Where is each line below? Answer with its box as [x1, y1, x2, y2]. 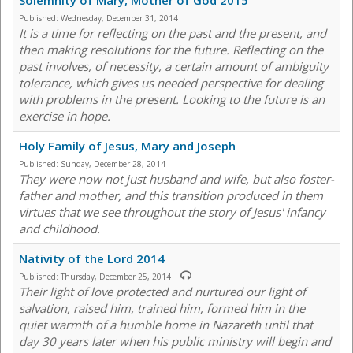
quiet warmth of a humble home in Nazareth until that [19, 317, 313, 333]
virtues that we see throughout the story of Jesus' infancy [19, 204, 325, 221]
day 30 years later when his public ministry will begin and [19, 333, 331, 350]
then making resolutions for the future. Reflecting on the [19, 42, 323, 58]
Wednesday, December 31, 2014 [61, 13, 178, 24]
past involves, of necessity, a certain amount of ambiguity [19, 58, 329, 75]
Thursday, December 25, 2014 [61, 271, 171, 283]
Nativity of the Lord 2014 [19, 251, 165, 267]
